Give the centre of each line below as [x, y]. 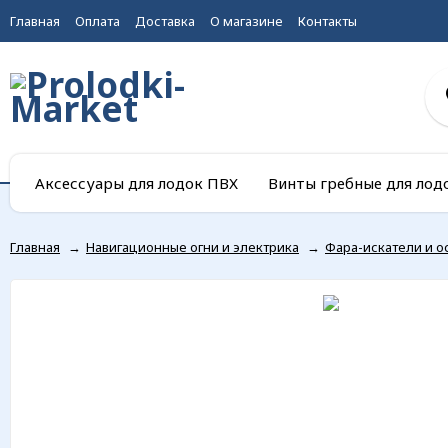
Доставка [165, 21]
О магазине [246, 21]
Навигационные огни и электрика [192, 247]
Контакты [327, 21]
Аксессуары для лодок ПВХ [136, 183]
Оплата [97, 21]
